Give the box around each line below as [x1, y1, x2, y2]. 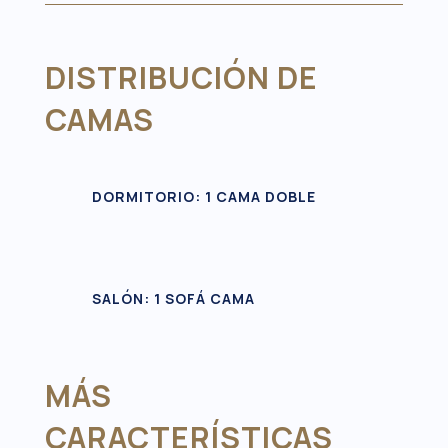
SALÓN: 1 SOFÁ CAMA [91, 288, 255, 308]
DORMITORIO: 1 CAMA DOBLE [91, 186, 316, 206]
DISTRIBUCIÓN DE [44, 56, 318, 98]
